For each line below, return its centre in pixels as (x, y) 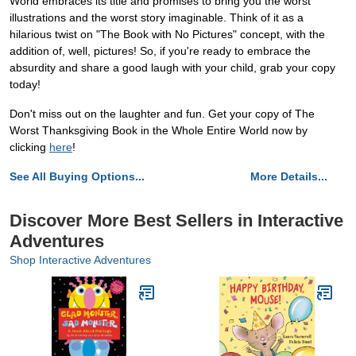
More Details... (289, 177)
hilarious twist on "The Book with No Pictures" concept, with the (167, 35)
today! (25, 85)
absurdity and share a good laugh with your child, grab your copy (172, 68)
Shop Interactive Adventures (80, 260)
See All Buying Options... (77, 177)
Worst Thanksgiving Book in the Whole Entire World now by (159, 131)
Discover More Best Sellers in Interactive (176, 221)
